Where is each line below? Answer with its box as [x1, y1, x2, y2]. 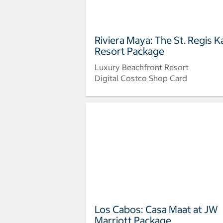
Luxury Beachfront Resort [95, 62, 189, 73]
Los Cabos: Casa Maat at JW [95, 203, 218, 216]
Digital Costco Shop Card [95, 73, 187, 84]
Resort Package [95, 45, 164, 58]
